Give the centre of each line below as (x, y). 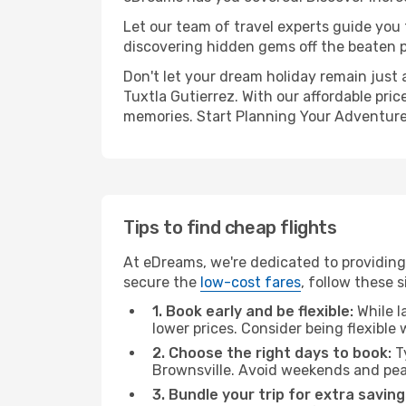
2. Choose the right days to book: (272, 353)
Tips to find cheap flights (230, 227)
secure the (162, 282)
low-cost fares (251, 282)
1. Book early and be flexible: (253, 311)
